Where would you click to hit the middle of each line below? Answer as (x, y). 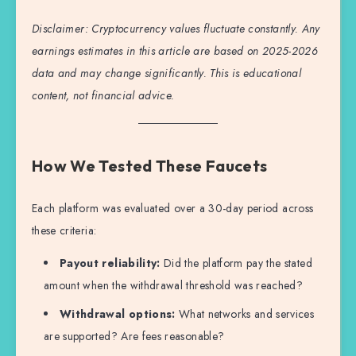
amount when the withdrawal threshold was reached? (174, 286)
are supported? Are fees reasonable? (134, 337)
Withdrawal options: (118, 314)
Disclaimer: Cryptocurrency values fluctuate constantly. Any (176, 28)
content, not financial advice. (103, 95)
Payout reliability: (110, 263)
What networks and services (245, 314)
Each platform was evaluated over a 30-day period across (173, 209)
